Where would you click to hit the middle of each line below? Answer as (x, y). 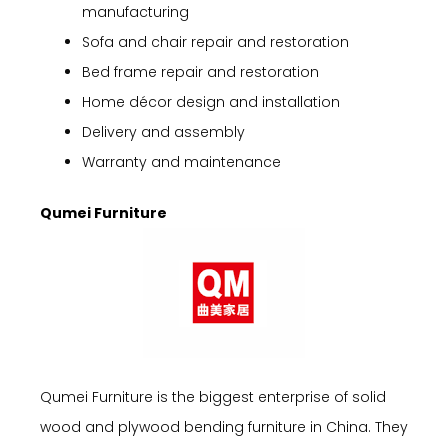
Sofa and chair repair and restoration (215, 41)
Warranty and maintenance (181, 161)
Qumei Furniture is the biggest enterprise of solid (213, 397)
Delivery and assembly (163, 131)
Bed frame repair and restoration (200, 71)
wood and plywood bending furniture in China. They (224, 427)
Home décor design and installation (211, 101)
